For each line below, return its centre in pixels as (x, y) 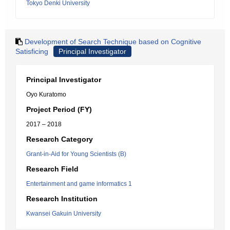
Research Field (52, 169)
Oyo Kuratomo (46, 94)
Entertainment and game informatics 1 (79, 184)
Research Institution (62, 199)
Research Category (60, 139)
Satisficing (32, 51)
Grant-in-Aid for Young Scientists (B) (76, 154)
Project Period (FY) (59, 109)
